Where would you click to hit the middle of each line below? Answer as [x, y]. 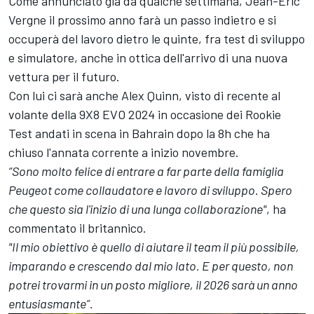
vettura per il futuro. [64, 77]
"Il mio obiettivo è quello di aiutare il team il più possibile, [154, 247]
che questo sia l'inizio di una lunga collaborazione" [137, 209]
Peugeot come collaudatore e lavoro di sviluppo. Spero [150, 190]
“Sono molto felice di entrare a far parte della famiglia [146, 171]
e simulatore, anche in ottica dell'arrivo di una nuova [148, 58]
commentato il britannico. [77, 228]
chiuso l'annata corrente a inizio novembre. [124, 152]
